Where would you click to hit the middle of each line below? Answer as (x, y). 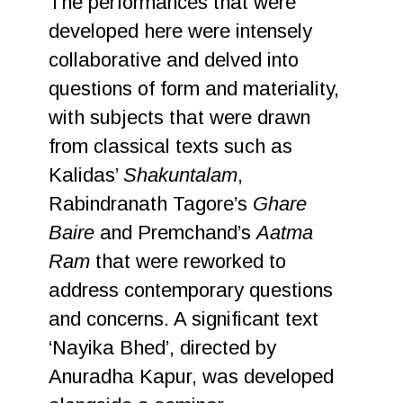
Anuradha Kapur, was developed (192, 376)
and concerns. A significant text (184, 319)
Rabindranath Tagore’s (151, 204)
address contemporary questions (191, 290)
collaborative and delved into (174, 60)
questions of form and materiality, (194, 89)
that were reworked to (188, 261)
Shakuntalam (181, 175)
